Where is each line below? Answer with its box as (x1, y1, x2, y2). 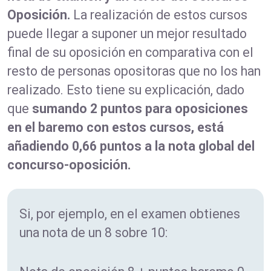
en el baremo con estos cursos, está (7, 119, 224, 135)
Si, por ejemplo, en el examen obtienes (19, 206, 240, 221)
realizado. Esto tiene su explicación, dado (7, 82, 244, 97)
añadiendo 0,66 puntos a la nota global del (7, 138, 255, 154)
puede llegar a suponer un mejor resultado (7, 25, 247, 41)
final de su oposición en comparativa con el (7, 44, 253, 60)
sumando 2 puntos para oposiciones (32, 100, 248, 116)
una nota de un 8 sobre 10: (19, 224, 168, 240)
